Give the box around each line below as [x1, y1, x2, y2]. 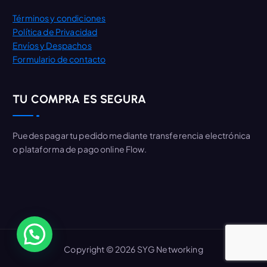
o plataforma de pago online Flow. [13, 144, 147, 155]
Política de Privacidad [13, 26, 98, 37]
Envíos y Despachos [13, 39, 92, 51]
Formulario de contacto [13, 53, 106, 64]
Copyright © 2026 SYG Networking [64, 243, 203, 254]
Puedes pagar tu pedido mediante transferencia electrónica [13, 130, 251, 141]
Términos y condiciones [13, 12, 106, 23]
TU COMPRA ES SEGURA [13, 92, 146, 107]
